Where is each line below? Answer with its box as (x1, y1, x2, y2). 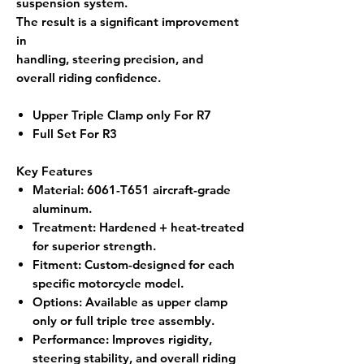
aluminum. (32, 200, 92, 216)
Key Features (16, 162, 93, 179)
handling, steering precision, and (16, 50, 203, 67)
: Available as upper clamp (79, 293, 227, 310)
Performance (32, 331, 106, 347)
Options (32, 293, 79, 310)
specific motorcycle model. (32, 275, 184, 291)
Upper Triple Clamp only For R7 (32, 106, 211, 123)
